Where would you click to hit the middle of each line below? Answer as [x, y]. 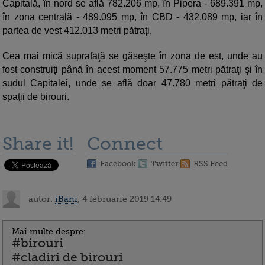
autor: [41, 198]
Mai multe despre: [49, 232]
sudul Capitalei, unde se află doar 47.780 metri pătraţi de [132, 83]
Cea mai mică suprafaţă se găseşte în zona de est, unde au [132, 56]
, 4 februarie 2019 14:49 [125, 198]
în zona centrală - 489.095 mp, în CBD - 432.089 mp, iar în [132, 17]
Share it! [38, 144]
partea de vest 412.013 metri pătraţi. [77, 31]
